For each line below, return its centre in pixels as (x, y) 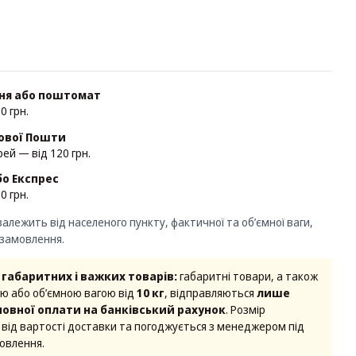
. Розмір (246, 310)
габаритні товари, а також (248, 277)
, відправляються (211, 293)
